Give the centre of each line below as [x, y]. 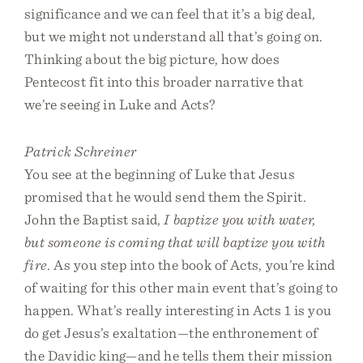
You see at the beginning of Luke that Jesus [160, 174]
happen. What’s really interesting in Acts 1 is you [178, 310]
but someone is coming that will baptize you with [175, 242]
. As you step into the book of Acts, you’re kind [191, 265]
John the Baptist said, [94, 219]
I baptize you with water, [240, 219]
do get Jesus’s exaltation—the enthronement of [171, 333]
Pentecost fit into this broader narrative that [164, 81]
